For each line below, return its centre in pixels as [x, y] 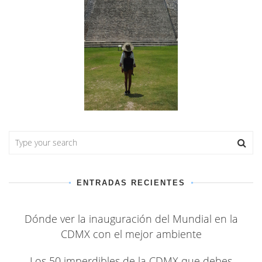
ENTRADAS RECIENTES [131, 182]
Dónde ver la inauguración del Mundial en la [131, 218]
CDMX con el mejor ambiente [131, 234]
